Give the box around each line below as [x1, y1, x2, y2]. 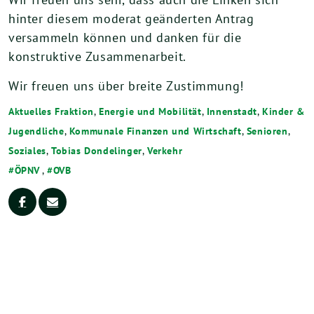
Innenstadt [206, 104, 257, 118]
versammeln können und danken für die [8, 29, 242, 46]
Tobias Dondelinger [51, 143, 142, 157]
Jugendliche [8, 123, 64, 137]
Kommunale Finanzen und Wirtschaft [69, 123, 242, 137]
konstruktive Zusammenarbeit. [8, 48, 186, 64]
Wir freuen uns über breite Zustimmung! [8, 77, 244, 94]
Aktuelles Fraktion [8, 104, 94, 118]
